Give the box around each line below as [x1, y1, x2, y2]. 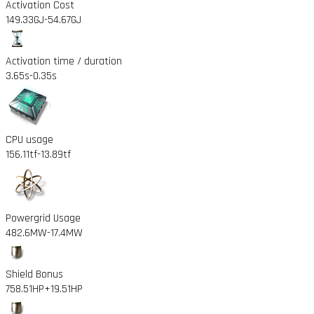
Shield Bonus [6, 266, 63, 282]
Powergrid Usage [6, 210, 81, 226]
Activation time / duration [6, 53, 122, 69]
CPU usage [6, 132, 53, 147]
